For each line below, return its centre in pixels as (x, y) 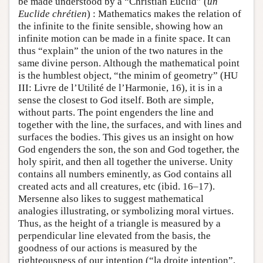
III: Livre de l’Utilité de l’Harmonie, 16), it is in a (120, 88)
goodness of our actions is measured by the (108, 248)
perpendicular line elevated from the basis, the (114, 236)
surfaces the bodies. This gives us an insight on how (126, 137)
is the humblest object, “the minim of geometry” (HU (128, 76)
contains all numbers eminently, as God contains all (125, 174)
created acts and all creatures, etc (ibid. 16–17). (117, 187)
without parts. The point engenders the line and (116, 113)
